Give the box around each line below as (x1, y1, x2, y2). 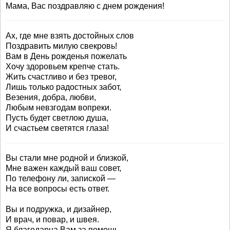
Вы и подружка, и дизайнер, (6, 205, 111, 214)
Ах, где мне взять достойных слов (6, 31, 134, 40)
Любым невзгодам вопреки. (6, 103, 111, 112)
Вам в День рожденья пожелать (6, 52, 127, 61)
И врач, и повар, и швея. (6, 215, 99, 224)
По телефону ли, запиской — (6, 174, 116, 183)
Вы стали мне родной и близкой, (6, 154, 128, 162)
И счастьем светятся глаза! (6, 124, 109, 132)
